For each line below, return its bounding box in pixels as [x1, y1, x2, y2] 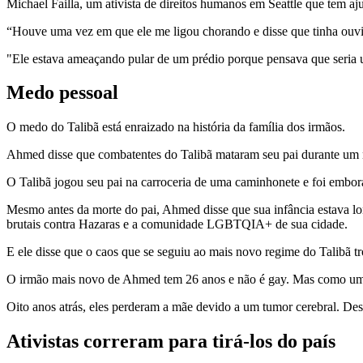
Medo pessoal [6, 82, 118, 104]
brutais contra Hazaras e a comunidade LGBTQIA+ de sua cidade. [6, 217, 348, 232]
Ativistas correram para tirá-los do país [6, 331, 335, 352]
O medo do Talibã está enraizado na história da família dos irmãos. [6, 120, 345, 135]
